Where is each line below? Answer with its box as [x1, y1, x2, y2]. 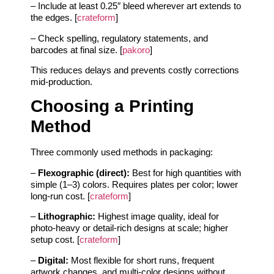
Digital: [38, 254, 68, 265]
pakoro [122, 44, 150, 55]
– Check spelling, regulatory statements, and [31, 32, 208, 43]
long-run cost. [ [31, 190, 90, 201]
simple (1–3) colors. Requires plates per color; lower [31, 179, 238, 190]
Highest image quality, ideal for [95, 211, 219, 222]
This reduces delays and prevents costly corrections [31, 65, 239, 76]
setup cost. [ [31, 234, 80, 245]
